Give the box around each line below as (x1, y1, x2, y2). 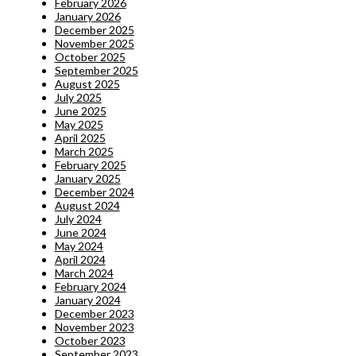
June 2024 (54, 225, 106, 239)
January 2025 (54, 171, 121, 185)
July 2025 (54, 90, 102, 104)
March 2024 (54, 265, 114, 280)
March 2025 (54, 144, 114, 158)
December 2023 (54, 306, 134, 320)
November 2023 (54, 319, 134, 334)
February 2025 (54, 157, 126, 172)
